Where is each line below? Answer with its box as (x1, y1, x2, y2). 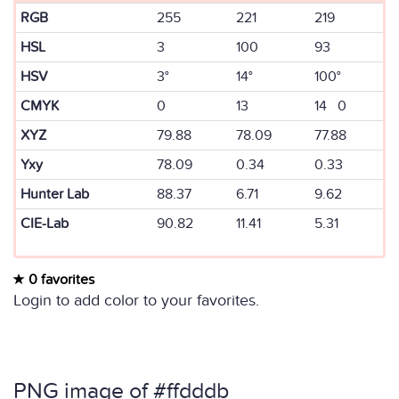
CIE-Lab (20, 215, 69, 232)
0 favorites (25, 271, 94, 289)
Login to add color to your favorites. (13, 291, 259, 310)
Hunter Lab (20, 185, 89, 203)
